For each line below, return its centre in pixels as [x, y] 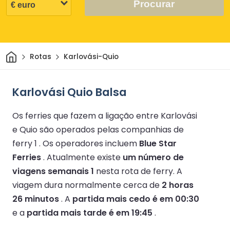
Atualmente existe [85, 157]
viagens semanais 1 [53, 171]
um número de [153, 157]
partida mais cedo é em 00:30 [136, 199]
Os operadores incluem [91, 143]
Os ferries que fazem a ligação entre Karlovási [105, 116]
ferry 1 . [27, 143]
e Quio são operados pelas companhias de [98, 129]
